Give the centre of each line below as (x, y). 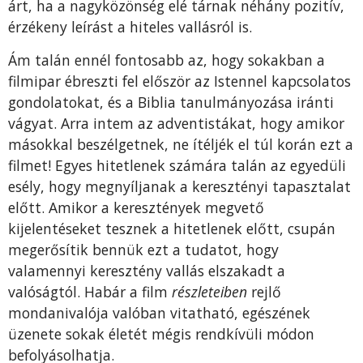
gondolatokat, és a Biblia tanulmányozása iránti (171, 102)
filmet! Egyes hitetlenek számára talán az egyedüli (177, 165)
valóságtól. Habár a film (90, 291)
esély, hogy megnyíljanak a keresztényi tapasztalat (179, 186)
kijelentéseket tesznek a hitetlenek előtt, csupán (172, 228)
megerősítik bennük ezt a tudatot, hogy (143, 249)
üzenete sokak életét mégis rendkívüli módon (161, 333)
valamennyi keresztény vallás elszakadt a (147, 270)
